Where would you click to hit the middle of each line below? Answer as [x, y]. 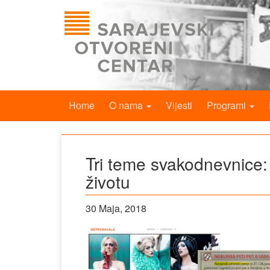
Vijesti [179, 105]
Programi [228, 105]
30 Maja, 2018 [116, 208]
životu [108, 181]
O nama [127, 105]
